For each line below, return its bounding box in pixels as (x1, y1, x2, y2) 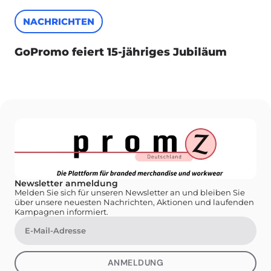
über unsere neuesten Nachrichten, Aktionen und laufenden (15, 197, 254, 207)
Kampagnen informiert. (15, 206, 108, 217)
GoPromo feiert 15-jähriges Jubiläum (15, 45, 227, 59)
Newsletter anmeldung (15, 177, 118, 189)
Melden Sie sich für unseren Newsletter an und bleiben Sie (15, 187, 245, 197)
